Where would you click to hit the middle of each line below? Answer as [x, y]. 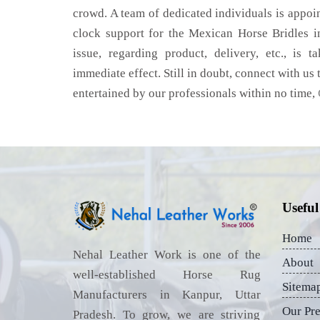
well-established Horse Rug [167, 275]
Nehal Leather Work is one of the [167, 255]
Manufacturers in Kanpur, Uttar [167, 295]
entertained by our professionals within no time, [195, 93]
